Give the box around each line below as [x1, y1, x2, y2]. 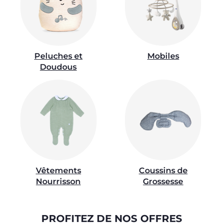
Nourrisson [36, 176, 81, 186]
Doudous [40, 62, 77, 72]
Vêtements [35, 165, 81, 175]
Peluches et [34, 51, 83, 61]
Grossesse [143, 176, 184, 186]
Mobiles [147, 51, 179, 61]
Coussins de [138, 165, 188, 175]
